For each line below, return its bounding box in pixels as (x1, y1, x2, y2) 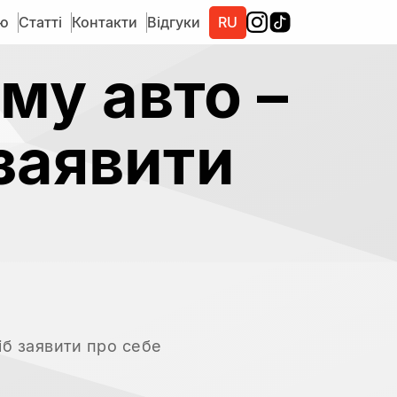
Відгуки (147, 12, 200, 31)
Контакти (72, 12, 137, 31)
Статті (19, 12, 62, 31)
